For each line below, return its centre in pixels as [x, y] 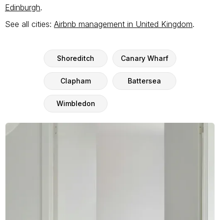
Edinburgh [23, 7]
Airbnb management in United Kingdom [123, 24]
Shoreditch [76, 58]
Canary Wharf [144, 58]
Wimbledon [76, 103]
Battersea [144, 81]
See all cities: [29, 24]
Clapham [76, 81]
